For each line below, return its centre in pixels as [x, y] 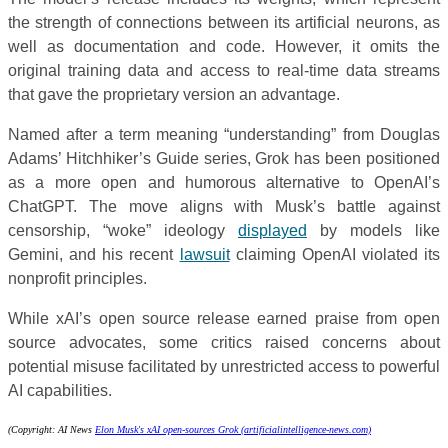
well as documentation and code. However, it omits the [224, 46]
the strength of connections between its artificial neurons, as [224, 22]
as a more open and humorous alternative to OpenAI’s [224, 182]
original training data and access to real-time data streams [224, 70]
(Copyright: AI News [51, 429]
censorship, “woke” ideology [123, 230]
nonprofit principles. [77, 278]
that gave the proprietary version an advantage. [174, 94]
